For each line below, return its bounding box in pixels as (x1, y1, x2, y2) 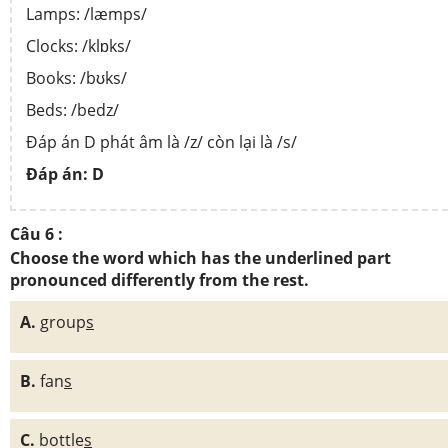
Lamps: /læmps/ (26, 2, 147, 25)
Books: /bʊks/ (26, 66, 127, 89)
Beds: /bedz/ (26, 98, 123, 121)
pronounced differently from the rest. (10, 268, 309, 291)
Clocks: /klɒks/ (26, 34, 131, 57)
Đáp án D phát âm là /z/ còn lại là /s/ (26, 130, 301, 153)
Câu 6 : (10, 222, 63, 245)
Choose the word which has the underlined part (10, 246, 391, 269)
